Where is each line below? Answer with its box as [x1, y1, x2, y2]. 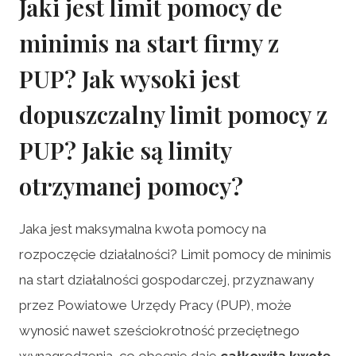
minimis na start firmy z [19, 26, 279, 59]
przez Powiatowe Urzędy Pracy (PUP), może [19, 296, 292, 313]
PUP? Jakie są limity [19, 133, 231, 166]
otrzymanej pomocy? [19, 169, 243, 202]
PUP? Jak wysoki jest [19, 62, 240, 95]
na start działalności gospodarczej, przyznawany [19, 271, 314, 288]
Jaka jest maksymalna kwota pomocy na [19, 220, 266, 237]
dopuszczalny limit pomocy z [19, 98, 327, 130]
